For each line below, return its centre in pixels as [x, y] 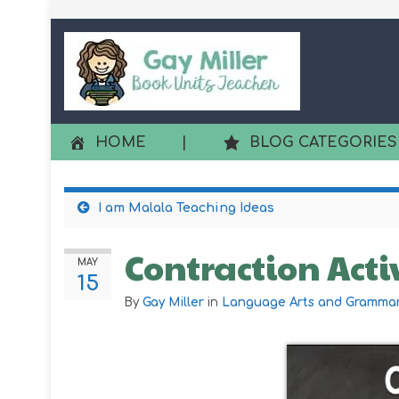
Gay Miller [173, 302]
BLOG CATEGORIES [323, 142]
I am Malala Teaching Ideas [186, 208]
